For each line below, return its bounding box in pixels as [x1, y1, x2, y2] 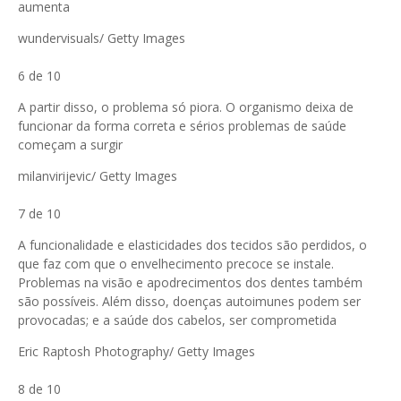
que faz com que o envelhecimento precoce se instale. [18, 255, 334, 272]
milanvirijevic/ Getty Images [18, 167, 177, 184]
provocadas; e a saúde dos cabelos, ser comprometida [18, 311, 337, 328]
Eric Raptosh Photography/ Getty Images [18, 343, 255, 360]
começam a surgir [18, 136, 123, 153]
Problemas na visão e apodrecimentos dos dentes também [18, 274, 363, 291]
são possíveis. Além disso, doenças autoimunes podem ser [18, 293, 361, 310]
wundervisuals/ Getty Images [18, 30, 185, 47]
